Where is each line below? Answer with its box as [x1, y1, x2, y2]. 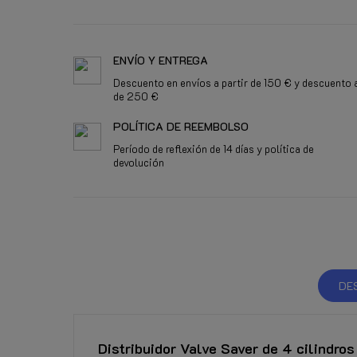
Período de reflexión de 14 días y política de [113, 141, 314, 155]
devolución [113, 155, 164, 169]
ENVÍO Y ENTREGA [113, 52, 208, 68]
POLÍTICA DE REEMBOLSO [113, 118, 249, 134]
